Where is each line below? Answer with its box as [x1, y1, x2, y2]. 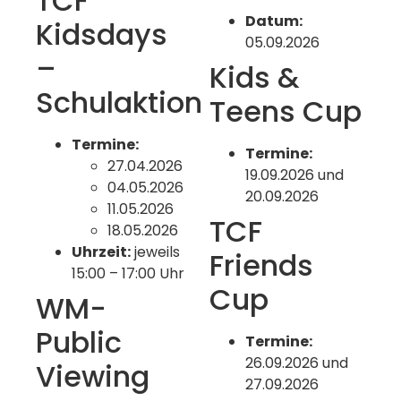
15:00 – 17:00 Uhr [72, 262, 184, 284]
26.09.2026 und [245, 352, 348, 373]
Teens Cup [209, 90, 362, 132]
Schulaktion [36, 81, 202, 123]
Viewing [36, 355, 149, 397]
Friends [209, 244, 313, 286]
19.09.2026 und [245, 164, 344, 185]
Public [36, 321, 122, 363]
